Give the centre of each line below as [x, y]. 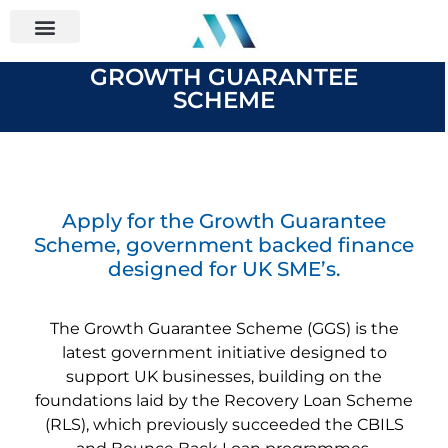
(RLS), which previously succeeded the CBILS [224, 424]
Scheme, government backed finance [224, 244]
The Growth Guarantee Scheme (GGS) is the [224, 328]
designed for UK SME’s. [224, 268]
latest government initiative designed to [224, 352]
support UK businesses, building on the [224, 376]
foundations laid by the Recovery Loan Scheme [224, 400]
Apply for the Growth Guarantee [224, 220]
